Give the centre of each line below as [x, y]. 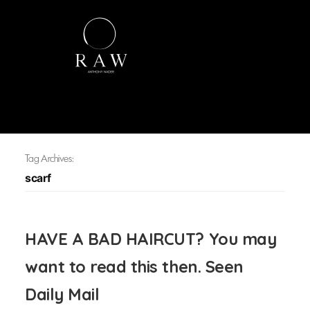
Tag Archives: [49, 158]
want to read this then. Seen [134, 266]
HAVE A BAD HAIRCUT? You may [151, 239]
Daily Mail [62, 294]
